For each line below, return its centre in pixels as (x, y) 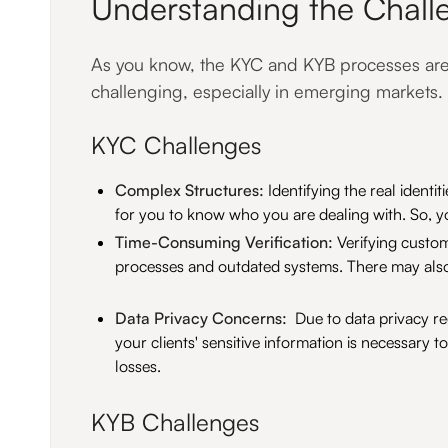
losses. (138, 366)
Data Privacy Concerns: (201, 318)
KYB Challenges (175, 422)
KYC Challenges (176, 145)
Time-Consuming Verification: (224, 242)
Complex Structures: (189, 190)
